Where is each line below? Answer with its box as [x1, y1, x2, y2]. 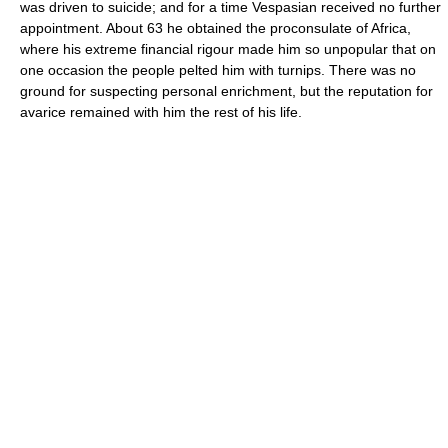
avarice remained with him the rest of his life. [20, 104, 302, 120]
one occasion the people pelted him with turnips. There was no [20, 62, 416, 78]
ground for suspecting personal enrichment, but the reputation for [20, 83, 433, 99]
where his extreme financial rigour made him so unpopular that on [20, 41, 436, 57]
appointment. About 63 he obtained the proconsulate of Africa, [20, 20, 411, 36]
